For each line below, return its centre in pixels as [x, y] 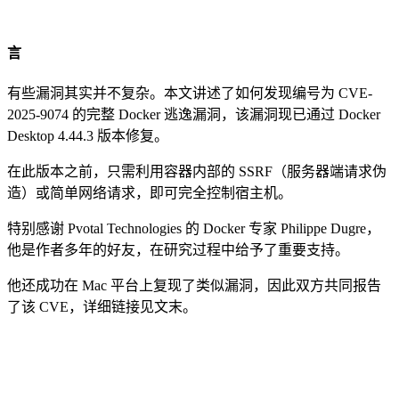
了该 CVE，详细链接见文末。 [102, 307]
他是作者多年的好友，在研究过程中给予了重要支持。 [178, 250]
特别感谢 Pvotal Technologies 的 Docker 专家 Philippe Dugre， [194, 229]
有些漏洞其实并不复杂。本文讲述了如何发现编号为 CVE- [190, 94]
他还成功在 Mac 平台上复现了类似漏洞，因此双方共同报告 [194, 286]
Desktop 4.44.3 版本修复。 [88, 136]
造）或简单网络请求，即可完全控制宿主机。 [150, 193]
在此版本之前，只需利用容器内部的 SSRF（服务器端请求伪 [197, 172]
